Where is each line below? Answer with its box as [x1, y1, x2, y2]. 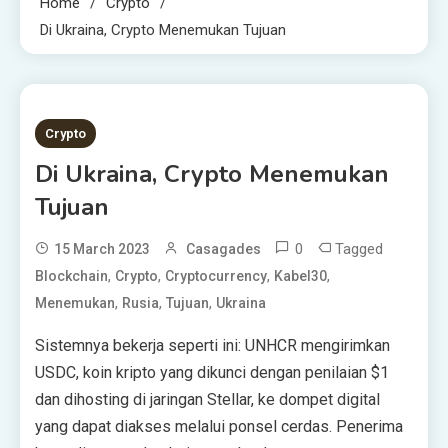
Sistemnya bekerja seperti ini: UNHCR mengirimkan [35, 336, 390, 355]
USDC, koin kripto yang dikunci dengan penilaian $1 [35, 363, 389, 382]
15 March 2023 [54, 241, 150, 257]
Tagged [335, 240, 383, 258]
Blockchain [35, 268, 108, 284]
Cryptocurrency [165, 268, 267, 284]
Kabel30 [274, 268, 327, 284]
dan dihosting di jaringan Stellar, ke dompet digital [35, 390, 380, 409]
